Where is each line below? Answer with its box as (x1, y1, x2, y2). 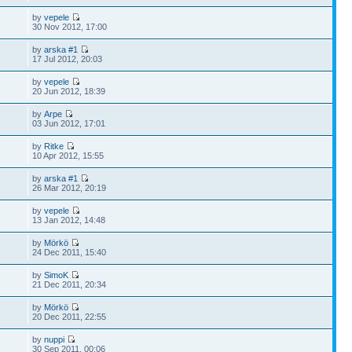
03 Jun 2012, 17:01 (32, 119, 106, 128)
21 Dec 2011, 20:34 (32, 280, 107, 289)
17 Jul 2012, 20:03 (32, 54, 103, 64)
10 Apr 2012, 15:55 (32, 151, 104, 160)
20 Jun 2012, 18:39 (32, 86, 106, 96)
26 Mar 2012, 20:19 (32, 183, 107, 192)
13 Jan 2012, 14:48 (32, 215, 106, 225)
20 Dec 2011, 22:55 (32, 312, 107, 321)
